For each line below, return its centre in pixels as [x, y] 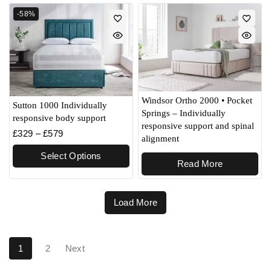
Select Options [71, 156]
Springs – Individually [184, 113]
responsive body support [59, 118]
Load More [135, 203]
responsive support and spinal [198, 126]
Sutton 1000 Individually [60, 105]
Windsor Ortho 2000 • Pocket [197, 100]
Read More [200, 164]
